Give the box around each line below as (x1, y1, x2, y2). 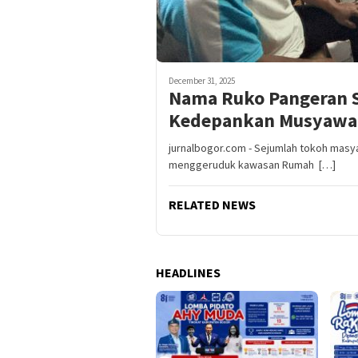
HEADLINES (156, 265, 221, 281)
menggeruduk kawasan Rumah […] (169, 157, 336, 173)
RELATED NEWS (169, 197, 256, 213)
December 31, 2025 (169, 75, 235, 87)
